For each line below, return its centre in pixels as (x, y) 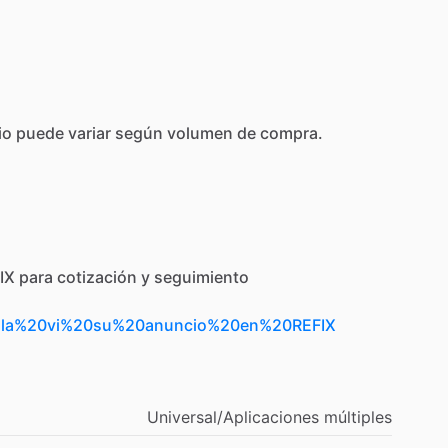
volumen (200, 132)
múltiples (358, 416)
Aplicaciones (271, 416)
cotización (97, 276)
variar (89, 132)
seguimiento (201, 276)
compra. (291, 132)
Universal (182, 416)
